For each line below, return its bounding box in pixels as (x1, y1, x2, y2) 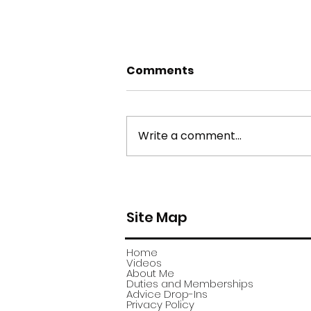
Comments (126, 62, 194, 79)
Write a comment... (138, 128, 242, 144)
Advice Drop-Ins (126, 287, 208, 302)
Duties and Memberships (126, 276, 253, 292)
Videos (126, 255, 162, 271)
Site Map (126, 208, 187, 228)
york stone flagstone (143, 172, 281, 190)
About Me (126, 266, 174, 281)
